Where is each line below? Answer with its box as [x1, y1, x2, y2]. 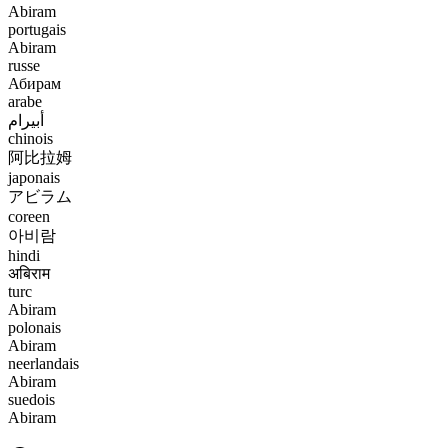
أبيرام [8, 111, 44, 129]
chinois [8, 129, 53, 147]
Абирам [8, 74, 61, 92]
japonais [8, 168, 60, 186]
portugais [8, 20, 66, 38]
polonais [8, 318, 61, 336]
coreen [8, 207, 50, 225]
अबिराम [8, 264, 50, 282]
